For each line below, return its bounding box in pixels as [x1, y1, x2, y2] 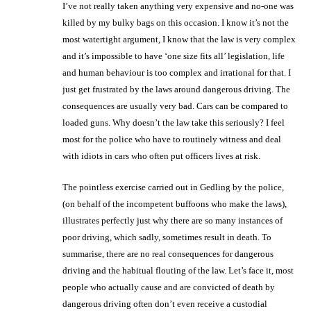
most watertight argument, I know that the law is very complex [62, 33, 296, 44]
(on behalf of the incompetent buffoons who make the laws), [62, 198, 287, 209]
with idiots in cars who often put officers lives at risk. [62, 150, 260, 161]
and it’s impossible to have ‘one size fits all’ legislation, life [62, 50, 285, 61]
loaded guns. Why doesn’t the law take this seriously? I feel [62, 117, 285, 128]
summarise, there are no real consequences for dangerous [62, 248, 274, 259]
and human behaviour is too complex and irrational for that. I [62, 67, 291, 78]
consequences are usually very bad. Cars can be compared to [62, 100, 288, 111]
